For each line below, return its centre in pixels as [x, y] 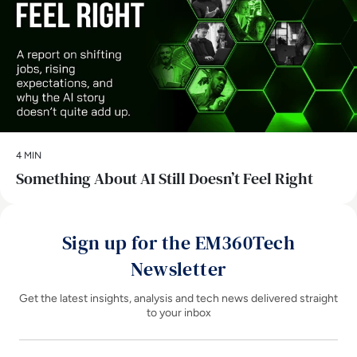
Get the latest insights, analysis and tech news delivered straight [178, 298]
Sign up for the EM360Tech [178, 242]
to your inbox [178, 312]
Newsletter [178, 269]
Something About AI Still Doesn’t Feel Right [165, 178]
